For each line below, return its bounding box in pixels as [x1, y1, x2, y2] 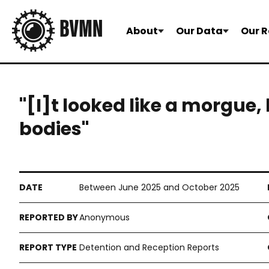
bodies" [19, 116, 89, 142]
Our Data [176, 24, 223, 38]
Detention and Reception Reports [79, 241, 219, 253]
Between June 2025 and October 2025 [79, 181, 240, 193]
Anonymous [79, 211, 130, 223]
